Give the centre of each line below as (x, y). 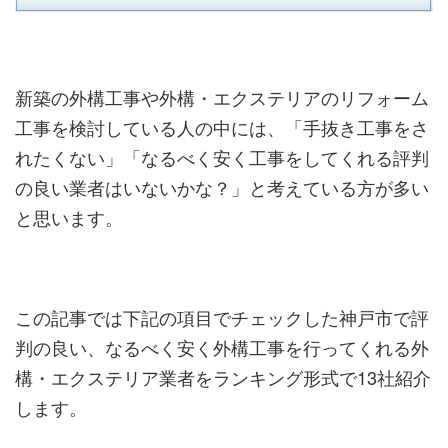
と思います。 (69, 217)
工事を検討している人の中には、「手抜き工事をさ (222, 127)
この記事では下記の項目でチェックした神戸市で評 (222, 317)
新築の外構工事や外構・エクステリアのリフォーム (222, 97)
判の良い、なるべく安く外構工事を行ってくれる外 (222, 347)
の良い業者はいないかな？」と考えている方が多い (222, 187)
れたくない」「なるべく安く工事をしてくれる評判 (222, 157)
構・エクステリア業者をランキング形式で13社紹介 (223, 377)
